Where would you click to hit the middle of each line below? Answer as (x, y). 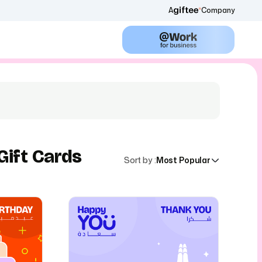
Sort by (138, 160)
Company (218, 10)
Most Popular (183, 160)
